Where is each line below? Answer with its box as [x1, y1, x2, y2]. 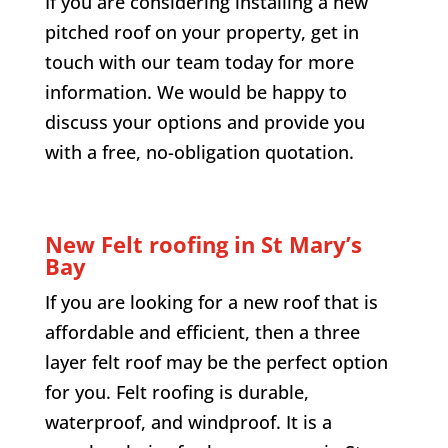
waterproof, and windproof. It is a [44, 409, 332, 434]
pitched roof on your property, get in [44, 19, 359, 44]
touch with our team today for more [44, 49, 354, 74]
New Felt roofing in [44, 228, 261, 259]
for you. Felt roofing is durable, [44, 379, 309, 404]
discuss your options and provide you [44, 109, 365, 134]
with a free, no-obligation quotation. [44, 139, 354, 164]
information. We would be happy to [44, 79, 347, 104]
